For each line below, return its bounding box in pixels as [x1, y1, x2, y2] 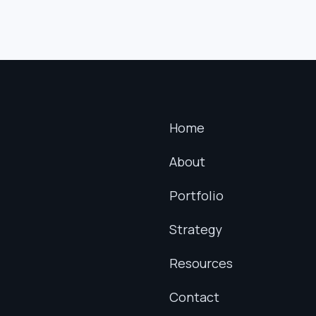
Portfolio [169, 187, 224, 204]
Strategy [169, 221, 222, 238]
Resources [169, 255, 233, 272]
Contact [169, 288, 219, 305]
